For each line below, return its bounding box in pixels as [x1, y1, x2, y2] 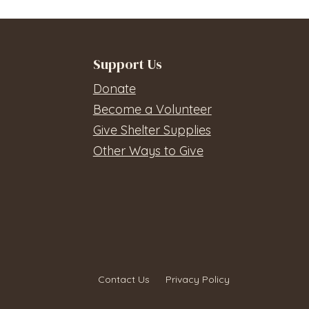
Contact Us [97, 273, 150, 286]
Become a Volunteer [92, 101, 212, 117]
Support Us [92, 54, 162, 74]
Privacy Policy [165, 273, 230, 286]
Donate [92, 81, 136, 97]
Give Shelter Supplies [92, 122, 211, 138]
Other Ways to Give [92, 143, 203, 159]
